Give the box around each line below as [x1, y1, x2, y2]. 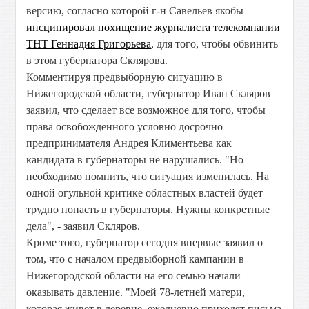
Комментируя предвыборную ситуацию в [26, 71, 223, 83]
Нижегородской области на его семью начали [26, 270, 241, 281]
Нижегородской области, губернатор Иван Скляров [26, 88, 271, 99]
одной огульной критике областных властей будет [26, 187, 263, 199]
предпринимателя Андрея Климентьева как [26, 137, 232, 149]
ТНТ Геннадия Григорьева [26, 38, 152, 50]
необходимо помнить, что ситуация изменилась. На [26, 170, 270, 182]
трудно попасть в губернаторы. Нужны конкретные [26, 203, 270, 215]
